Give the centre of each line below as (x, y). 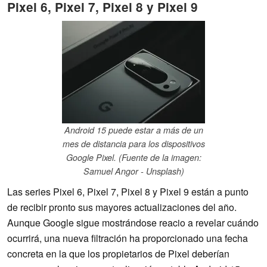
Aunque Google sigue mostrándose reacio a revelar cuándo (133, 223)
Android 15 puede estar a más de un (133, 130)
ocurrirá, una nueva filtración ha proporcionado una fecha (128, 238)
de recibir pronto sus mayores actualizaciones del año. (122, 207)
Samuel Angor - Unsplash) (133, 171)
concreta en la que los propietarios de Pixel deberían (118, 254)
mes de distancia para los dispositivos (133, 144)
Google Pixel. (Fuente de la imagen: (133, 158)
